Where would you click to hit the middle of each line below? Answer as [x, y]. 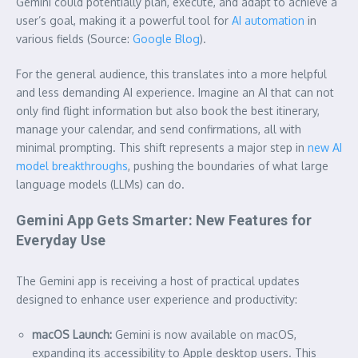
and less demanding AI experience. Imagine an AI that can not [175, 92]
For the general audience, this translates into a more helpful [171, 74]
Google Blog [166, 38]
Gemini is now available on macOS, [204, 334]
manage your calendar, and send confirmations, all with [159, 129]
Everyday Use [61, 240]
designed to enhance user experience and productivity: [157, 299]
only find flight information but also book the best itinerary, [168, 110]
